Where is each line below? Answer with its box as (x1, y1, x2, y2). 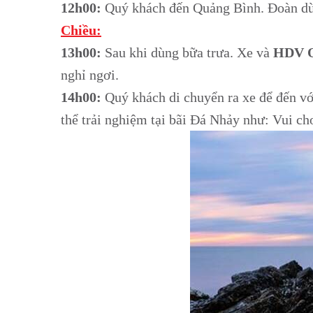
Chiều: (61, 22, 101, 38)
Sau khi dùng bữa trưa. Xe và (101, 44, 273, 60)
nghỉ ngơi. (61, 66, 119, 82)
